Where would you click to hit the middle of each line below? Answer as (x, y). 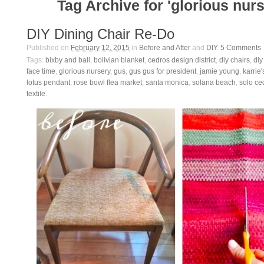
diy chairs (235, 60)
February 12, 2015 (100, 48)
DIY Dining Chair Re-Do (100, 34)
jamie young (220, 71)
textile (36, 94)
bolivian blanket (119, 60)
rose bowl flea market (108, 82)
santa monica (167, 82)
